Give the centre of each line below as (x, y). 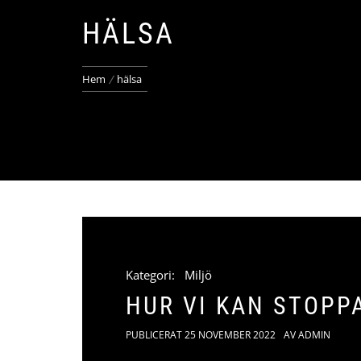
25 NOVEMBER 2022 (230, 335)
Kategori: (152, 275)
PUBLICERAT (155, 335)
